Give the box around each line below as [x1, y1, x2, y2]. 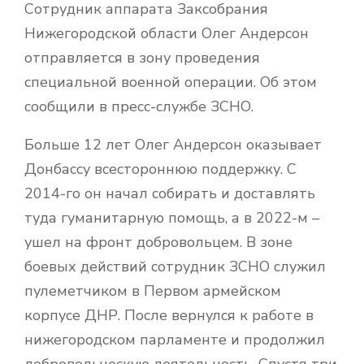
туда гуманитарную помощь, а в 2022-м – [24, 207, 319, 227]
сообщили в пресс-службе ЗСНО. [24, 96, 253, 116]
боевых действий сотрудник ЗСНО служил [24, 256, 326, 276]
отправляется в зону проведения [24, 47, 260, 67]
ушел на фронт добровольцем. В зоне [24, 232, 292, 252]
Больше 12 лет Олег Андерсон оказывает [24, 134, 322, 154]
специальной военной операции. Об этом [24, 71, 317, 92]
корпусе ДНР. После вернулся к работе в [24, 305, 314, 325]
